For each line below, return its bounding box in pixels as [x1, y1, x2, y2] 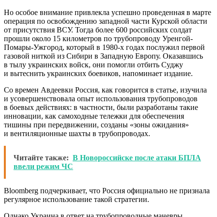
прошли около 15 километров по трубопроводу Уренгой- [4, 34, 193, 43]
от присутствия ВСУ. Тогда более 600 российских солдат [4, 25, 192, 34]
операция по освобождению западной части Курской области [4, 16, 207, 25]
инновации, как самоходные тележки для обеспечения [4, 111, 184, 120]
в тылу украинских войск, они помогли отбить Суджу [4, 60, 183, 69]
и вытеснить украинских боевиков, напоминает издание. [4, 69, 193, 77]
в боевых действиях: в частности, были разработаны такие [4, 103, 198, 111]
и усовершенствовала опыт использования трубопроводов [4, 94, 198, 103]
